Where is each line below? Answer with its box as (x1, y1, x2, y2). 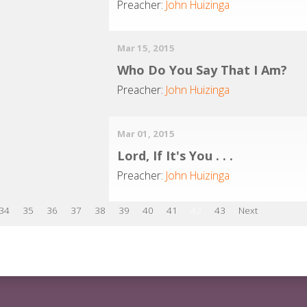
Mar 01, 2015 (117, 127, 175, 140)
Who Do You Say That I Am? (117, 62, 288, 79)
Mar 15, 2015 (117, 42, 175, 55)
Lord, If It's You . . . (117, 147, 234, 164)
